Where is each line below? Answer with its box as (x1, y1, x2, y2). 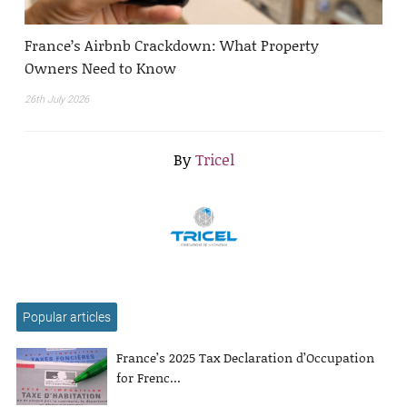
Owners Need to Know (25, 57, 176, 79)
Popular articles (23, 310, 111, 325)
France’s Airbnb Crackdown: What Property (25, 35, 319, 56)
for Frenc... (116, 368, 181, 388)
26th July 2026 (25, 94, 89, 106)
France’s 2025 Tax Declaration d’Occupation (116, 348, 374, 368)
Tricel (194, 148, 234, 171)
